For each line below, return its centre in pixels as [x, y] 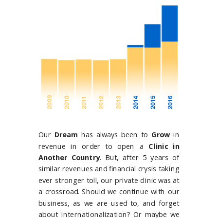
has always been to [115, 135]
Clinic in [164, 146]
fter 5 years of [153, 157]
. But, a [113, 157]
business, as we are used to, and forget [109, 203]
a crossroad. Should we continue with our [109, 191]
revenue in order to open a [94, 146]
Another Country [69, 157]
